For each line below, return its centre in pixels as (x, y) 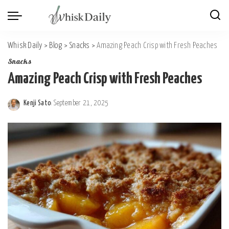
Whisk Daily (25, 46)
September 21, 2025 (81, 103)
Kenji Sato (38, 103)
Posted (33, 109)
